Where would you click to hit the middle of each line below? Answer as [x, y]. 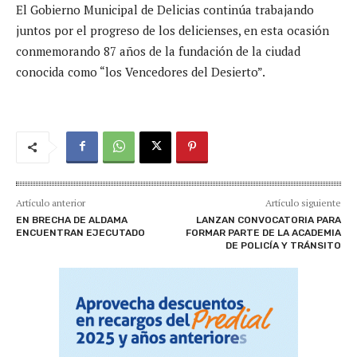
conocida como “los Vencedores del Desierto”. [141, 71]
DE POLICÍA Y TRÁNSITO [283, 245]
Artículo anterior [51, 202]
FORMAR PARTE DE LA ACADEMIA [263, 232]
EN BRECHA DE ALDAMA [72, 220]
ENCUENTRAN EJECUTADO [80, 232]
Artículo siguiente [303, 202]
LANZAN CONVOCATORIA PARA [268, 220]
